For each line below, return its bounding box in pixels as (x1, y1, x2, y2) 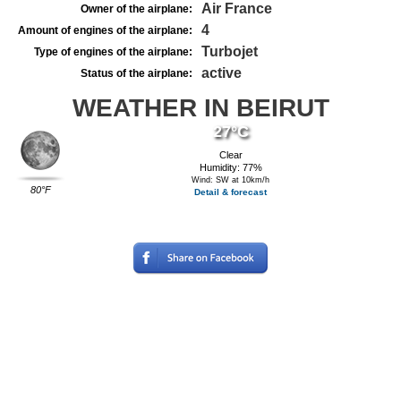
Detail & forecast (194, 187, 268, 197)
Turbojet (201, 44, 258, 59)
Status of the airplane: (81, 67, 192, 80)
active (201, 65, 242, 81)
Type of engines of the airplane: (34, 46, 192, 58)
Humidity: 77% (199, 162, 262, 173)
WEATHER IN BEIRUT (72, 94, 329, 122)
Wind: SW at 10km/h (192, 175, 270, 184)
